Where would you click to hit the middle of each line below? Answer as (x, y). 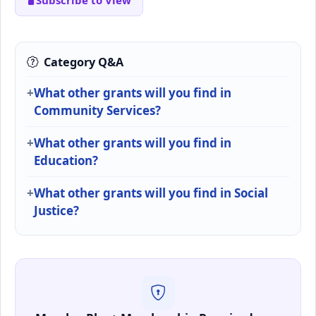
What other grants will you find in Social (151, 193)
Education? (66, 160)
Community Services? (97, 110)
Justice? (56, 210)
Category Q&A (84, 62)
